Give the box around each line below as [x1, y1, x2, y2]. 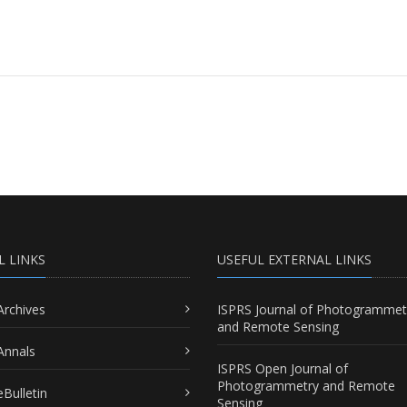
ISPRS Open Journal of [217, 359, 348, 377]
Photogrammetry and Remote [217, 376, 395, 394]
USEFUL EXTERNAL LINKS [217, 250, 372, 268]
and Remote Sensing [217, 317, 339, 335]
